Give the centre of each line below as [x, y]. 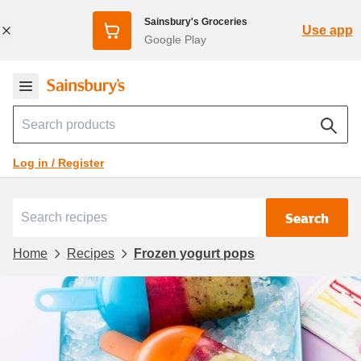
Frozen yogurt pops [194, 253]
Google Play [175, 39]
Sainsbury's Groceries [195, 21]
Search [307, 218]
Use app [327, 30]
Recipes [91, 253]
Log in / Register [58, 163]
